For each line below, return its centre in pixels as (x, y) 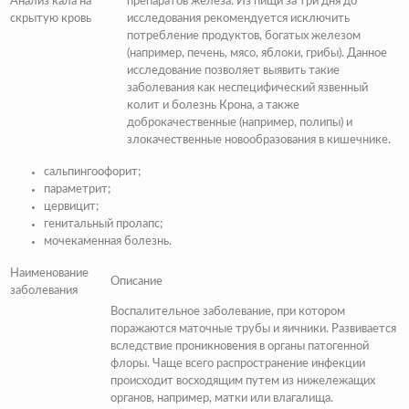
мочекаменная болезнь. (108, 242)
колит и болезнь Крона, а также (213, 106)
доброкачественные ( (184, 123)
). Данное (363, 54)
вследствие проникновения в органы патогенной (240, 347)
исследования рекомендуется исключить (238, 19)
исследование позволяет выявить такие (233, 71)
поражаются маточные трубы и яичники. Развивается (253, 330)
